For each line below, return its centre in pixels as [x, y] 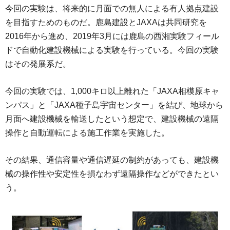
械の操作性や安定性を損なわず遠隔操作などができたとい [112, 174]
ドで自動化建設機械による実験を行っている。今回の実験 [112, 50]
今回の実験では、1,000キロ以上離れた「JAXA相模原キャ [112, 91]
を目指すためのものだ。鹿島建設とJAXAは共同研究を [106, 23]
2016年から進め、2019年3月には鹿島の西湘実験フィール [112, 36]
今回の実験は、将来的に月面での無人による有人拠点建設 [112, 9]
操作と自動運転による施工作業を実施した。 [87, 133]
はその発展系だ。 [38, 64]
